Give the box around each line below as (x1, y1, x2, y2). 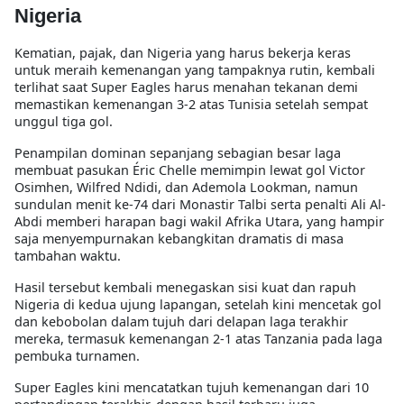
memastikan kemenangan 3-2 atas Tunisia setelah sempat (14, 95, 368, 113)
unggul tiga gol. (14, 112, 113, 130)
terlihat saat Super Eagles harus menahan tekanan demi (14, 78, 358, 96)
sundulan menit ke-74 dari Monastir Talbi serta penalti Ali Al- (14, 195, 386, 213)
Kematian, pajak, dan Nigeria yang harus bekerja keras (14, 43, 351, 61)
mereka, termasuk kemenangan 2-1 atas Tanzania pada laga (14, 329, 382, 347)
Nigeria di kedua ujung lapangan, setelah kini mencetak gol (14, 295, 381, 313)
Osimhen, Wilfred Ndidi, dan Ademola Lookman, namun (14, 178, 358, 196)
